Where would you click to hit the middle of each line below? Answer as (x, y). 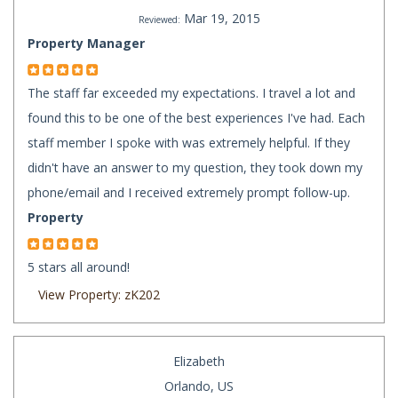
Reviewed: (159, 20)
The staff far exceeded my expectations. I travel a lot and (191, 93)
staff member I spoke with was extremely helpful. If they (189, 143)
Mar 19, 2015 (222, 19)
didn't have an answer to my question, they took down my (195, 168)
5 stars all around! (79, 267)
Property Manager (86, 44)
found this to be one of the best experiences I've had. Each (196, 118)
